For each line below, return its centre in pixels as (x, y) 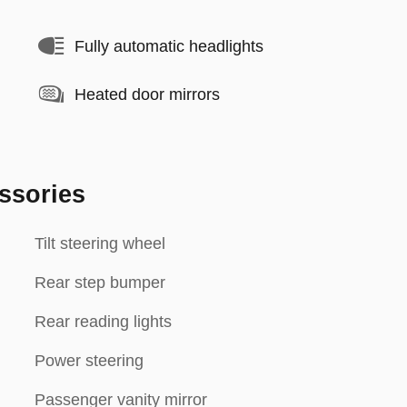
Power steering (89, 361)
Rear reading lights (103, 322)
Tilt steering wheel (100, 243)
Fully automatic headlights (169, 46)
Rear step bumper (100, 283)
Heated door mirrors (147, 94)
